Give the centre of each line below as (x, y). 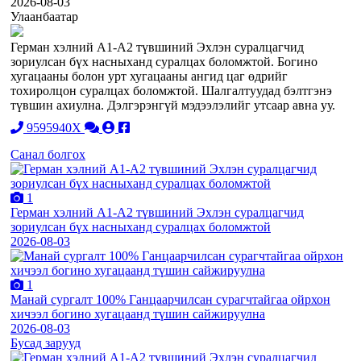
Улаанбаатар (44, 16)
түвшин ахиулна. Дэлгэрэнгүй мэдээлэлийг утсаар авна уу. (173, 105)
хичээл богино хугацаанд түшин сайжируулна (138, 313)
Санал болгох (48, 154)
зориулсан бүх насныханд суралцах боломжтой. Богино (164, 61)
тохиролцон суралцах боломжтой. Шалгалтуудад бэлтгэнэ (171, 90)
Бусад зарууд (46, 342)
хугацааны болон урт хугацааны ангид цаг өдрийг (149, 76)
